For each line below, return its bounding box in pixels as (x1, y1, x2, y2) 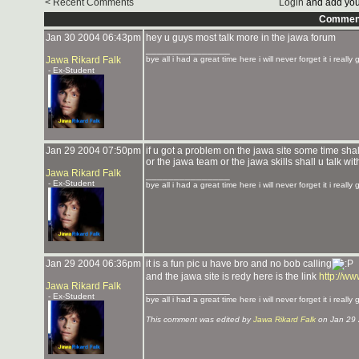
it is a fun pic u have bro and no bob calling (146, 258, 332, 269)
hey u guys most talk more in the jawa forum (146, 32, 336, 43)
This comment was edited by (146, 315, 253, 324)
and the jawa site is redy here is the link (146, 271, 319, 282)
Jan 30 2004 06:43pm (46, 32, 141, 43)
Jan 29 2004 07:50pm (46, 145, 141, 156)
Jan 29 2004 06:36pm (46, 258, 141, 269)
